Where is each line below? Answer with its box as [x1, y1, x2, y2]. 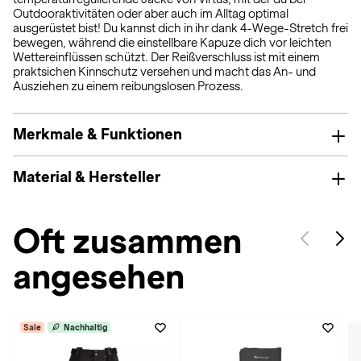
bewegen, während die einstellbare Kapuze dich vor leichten [13, 36, 331, 49]
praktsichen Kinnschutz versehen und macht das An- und [13, 65, 316, 78]
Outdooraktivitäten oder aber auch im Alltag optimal [13, 7, 288, 20]
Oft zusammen [13, 222, 242, 260]
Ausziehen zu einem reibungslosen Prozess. [13, 80, 243, 93]
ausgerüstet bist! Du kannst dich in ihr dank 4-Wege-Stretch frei [13, 22, 348, 35]
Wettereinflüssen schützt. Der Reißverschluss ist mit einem [13, 51, 320, 64]
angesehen [13, 258, 185, 296]
